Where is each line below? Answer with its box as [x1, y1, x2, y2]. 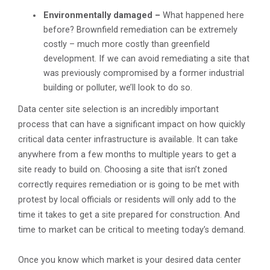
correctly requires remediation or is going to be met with [18, 180, 239, 190]
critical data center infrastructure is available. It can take [18, 134, 238, 145]
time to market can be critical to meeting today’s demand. [18, 225, 250, 236]
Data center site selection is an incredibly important [18, 104, 219, 115]
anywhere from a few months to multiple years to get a [18, 149, 236, 160]
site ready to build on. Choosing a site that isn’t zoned [18, 165, 227, 175]
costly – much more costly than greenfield [43, 39, 210, 50]
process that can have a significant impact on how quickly [18, 119, 245, 130]
